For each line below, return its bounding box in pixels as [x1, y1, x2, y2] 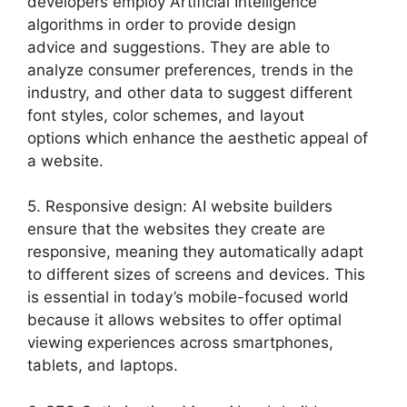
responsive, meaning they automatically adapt [27, 243, 363, 262]
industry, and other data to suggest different [27, 83, 352, 102]
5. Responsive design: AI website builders [27, 197, 333, 216]
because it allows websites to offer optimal [27, 311, 342, 330]
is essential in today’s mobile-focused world [27, 288, 349, 307]
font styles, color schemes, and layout [27, 105, 304, 124]
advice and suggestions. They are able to [27, 37, 330, 56]
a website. [27, 151, 104, 170]
